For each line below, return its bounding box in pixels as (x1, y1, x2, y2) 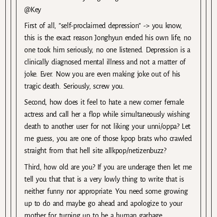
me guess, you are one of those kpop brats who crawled (24, 135, 192, 143)
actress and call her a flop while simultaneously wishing (24, 110, 190, 119)
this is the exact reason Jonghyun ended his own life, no (24, 34, 191, 42)
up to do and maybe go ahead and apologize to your (24, 199, 183, 207)
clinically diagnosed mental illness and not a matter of (24, 58, 186, 66)
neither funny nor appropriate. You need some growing (24, 187, 188, 195)
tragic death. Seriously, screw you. (24, 82, 124, 91)
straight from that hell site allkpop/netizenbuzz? (24, 147, 166, 155)
